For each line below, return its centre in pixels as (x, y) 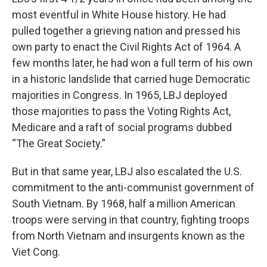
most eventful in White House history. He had (119, 15)
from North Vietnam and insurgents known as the (128, 236)
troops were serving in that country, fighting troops (131, 220)
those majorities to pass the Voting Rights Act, (121, 111)
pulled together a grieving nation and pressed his (126, 31)
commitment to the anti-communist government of (133, 187)
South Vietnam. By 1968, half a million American (124, 204)
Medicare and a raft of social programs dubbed (122, 127)
